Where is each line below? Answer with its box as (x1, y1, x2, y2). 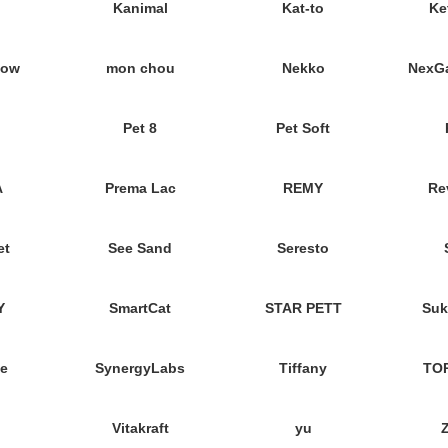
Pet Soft (276, 120, 331, 136)
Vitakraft (111, 420, 169, 436)
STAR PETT (264, 300, 342, 316)
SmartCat (109, 300, 172, 316)
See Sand (108, 240, 173, 256)
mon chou (105, 60, 175, 76)
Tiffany (279, 360, 328, 376)
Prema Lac (104, 180, 176, 196)
